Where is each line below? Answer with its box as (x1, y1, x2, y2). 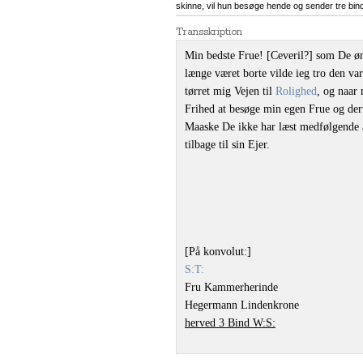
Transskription (176, 26, 242, 38)
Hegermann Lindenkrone (185, 299, 299, 311)
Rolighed (275, 85, 317, 97)
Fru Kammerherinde (185, 281, 278, 293)
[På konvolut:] (185, 246, 251, 258)
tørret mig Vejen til (185, 85, 275, 97)
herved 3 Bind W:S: (185, 317, 275, 329)
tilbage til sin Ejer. (185, 139, 270, 151)
